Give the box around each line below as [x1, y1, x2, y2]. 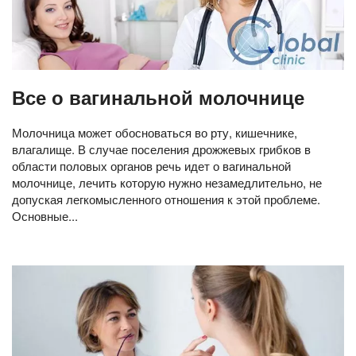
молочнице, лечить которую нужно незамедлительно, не [12, 173, 322, 191]
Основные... [12, 207, 78, 224]
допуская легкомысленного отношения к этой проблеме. [12, 190, 320, 207]
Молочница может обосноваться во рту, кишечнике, [12, 123, 297, 141]
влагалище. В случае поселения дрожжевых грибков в [12, 140, 311, 157]
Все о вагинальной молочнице [12, 83, 304, 110]
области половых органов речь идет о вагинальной [12, 157, 291, 174]
